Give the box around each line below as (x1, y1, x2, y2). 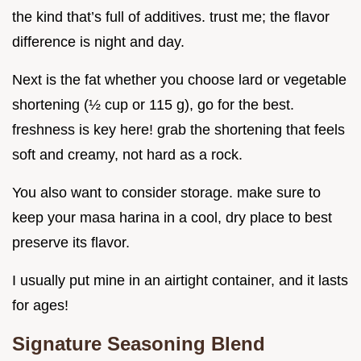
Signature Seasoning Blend (12, 333, 265, 355)
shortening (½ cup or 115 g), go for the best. (12, 97, 294, 114)
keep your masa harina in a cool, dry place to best (12, 210, 332, 226)
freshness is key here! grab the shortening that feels (12, 122, 345, 139)
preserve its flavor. (12, 234, 130, 251)
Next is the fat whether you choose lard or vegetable (12, 72, 346, 89)
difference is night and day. (12, 34, 185, 51)
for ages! (12, 297, 68, 314)
